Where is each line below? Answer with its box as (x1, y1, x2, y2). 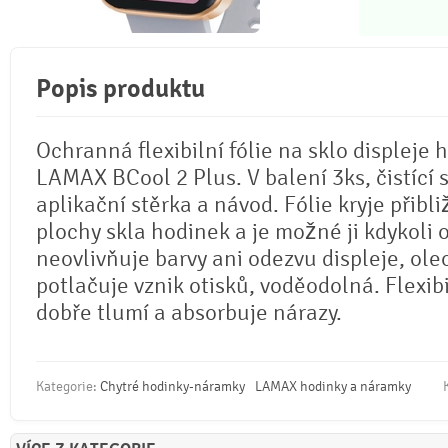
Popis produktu (36, 73, 205, 104)
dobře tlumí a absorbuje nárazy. (36, 298, 342, 327)
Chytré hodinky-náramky (100, 377, 245, 395)
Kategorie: (36, 377, 100, 395)
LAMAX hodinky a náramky (254, 377, 411, 395)
